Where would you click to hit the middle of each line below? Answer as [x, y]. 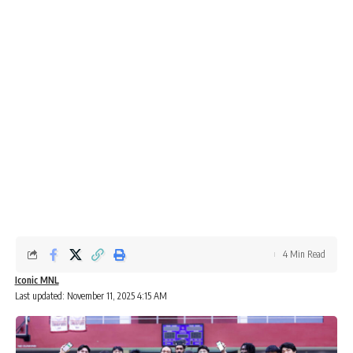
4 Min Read [304, 254]
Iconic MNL [37, 280]
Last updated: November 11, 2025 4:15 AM [91, 296]
